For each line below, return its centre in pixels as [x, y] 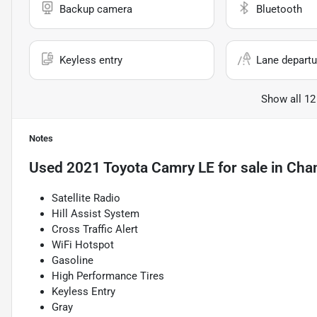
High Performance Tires [108, 276]
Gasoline [73, 261]
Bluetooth [279, 10]
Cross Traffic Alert [95, 230]
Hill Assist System [96, 214]
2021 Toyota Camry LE [140, 168]
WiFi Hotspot [83, 245]
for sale [241, 168]
